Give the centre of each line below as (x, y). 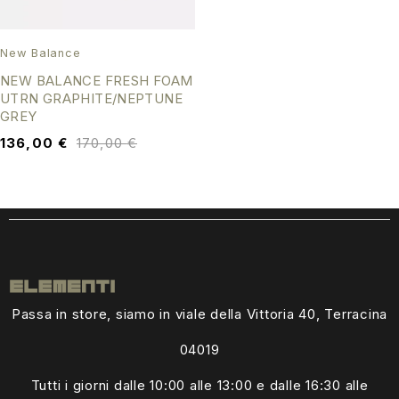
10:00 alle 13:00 (203, 385)
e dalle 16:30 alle (313, 385)
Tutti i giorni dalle (90, 385)
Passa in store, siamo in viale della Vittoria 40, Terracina (199, 313)
